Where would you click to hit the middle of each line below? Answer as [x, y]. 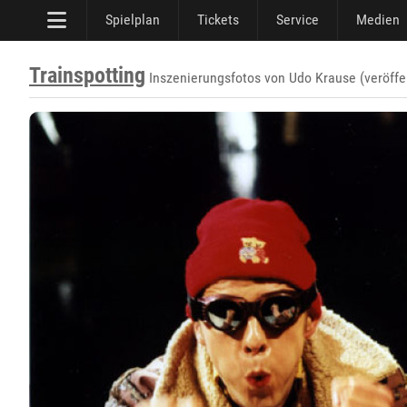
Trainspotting [87, 75]
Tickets [218, 20]
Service [298, 20]
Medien [378, 20]
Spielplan [133, 20]
